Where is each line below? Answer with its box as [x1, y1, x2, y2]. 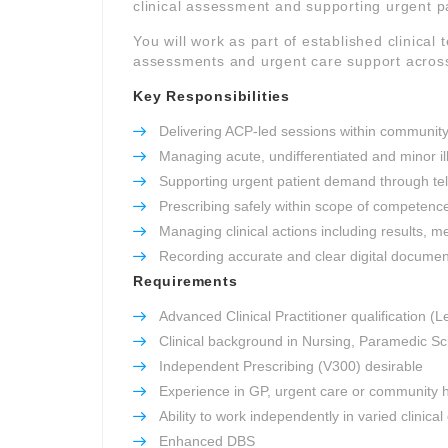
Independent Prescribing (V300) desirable [159, 358, 423, 374]
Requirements [133, 273, 238, 289]
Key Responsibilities [133, 88, 290, 104]
